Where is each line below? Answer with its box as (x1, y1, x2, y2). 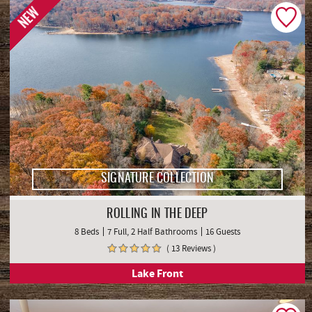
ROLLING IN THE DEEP (107, 208, 208, 221)
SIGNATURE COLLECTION (100, 172, 214, 185)
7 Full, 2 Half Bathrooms (107, 225, 197, 237)
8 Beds (75, 225, 99, 237)
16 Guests (205, 225, 240, 237)
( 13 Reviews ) (166, 242, 216, 254)
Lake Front (132, 265, 183, 281)
